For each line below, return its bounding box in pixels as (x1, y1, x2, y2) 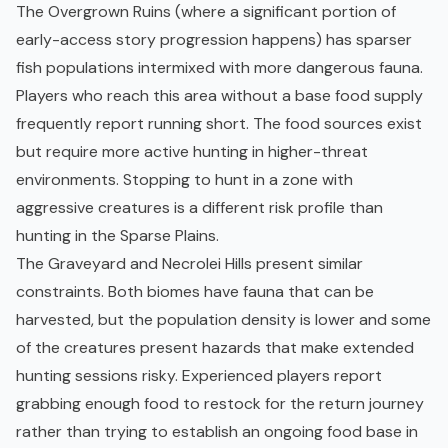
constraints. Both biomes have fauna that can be (16, 281, 374, 303)
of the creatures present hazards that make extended (16, 337, 414, 359)
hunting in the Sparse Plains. (16, 225, 219, 247)
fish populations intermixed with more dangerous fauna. (16, 57, 423, 79)
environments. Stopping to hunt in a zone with (16, 169, 353, 191)
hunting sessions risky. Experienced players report (16, 365, 382, 387)
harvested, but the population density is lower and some (16, 309, 431, 331)
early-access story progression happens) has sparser (16, 29, 412, 51)
